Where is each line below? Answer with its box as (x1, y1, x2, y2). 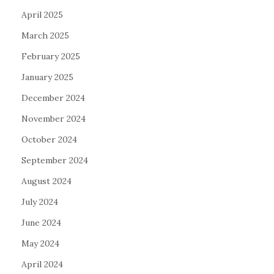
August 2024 (21, 176, 72, 187)
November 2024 (21, 113, 86, 125)
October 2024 (21, 134, 77, 146)
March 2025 (21, 30, 69, 42)
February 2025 (21, 51, 80, 62)
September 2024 (21, 155, 88, 166)
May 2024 (21, 238, 59, 250)
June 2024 (21, 217, 61, 229)
